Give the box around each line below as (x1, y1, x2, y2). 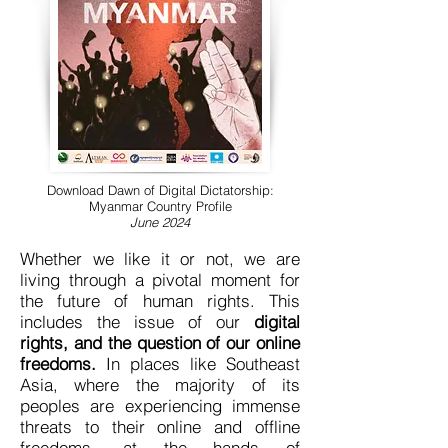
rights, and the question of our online (20, 332, 300, 353)
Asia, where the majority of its (20, 374, 300, 395)
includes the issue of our (20, 311, 254, 332)
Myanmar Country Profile (88, 198, 232, 214)
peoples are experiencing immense (20, 395, 300, 416)
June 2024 (130, 214, 190, 230)
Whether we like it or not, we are (20, 248, 300, 269)
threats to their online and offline (20, 416, 300, 437)
